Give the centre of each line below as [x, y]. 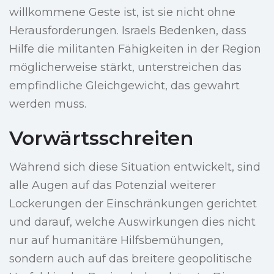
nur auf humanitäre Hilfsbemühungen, [116, 241]
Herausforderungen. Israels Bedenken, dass [128, 31]
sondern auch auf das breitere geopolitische [131, 259]
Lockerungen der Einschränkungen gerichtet [133, 204]
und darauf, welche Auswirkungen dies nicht [132, 222]
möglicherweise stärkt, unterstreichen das [125, 68]
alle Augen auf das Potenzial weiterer [113, 186]
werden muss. [48, 104]
